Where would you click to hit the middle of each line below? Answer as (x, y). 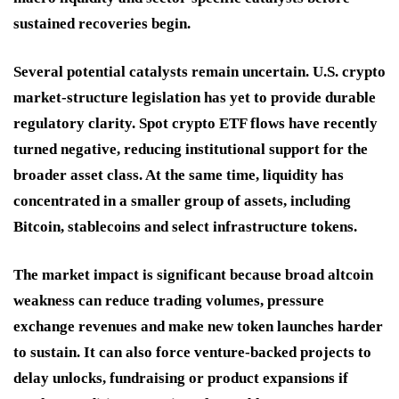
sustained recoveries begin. (102, 23)
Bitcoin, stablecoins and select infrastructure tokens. (185, 226)
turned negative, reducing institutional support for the (191, 149)
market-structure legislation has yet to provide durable (195, 97)
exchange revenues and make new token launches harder (198, 326)
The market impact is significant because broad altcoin (193, 274)
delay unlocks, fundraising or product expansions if (181, 378)
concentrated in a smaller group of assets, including (182, 200)
